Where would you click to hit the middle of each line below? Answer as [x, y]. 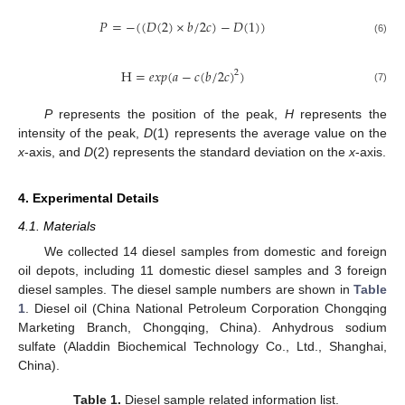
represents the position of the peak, [168, 113]
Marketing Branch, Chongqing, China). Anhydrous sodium [202, 327]
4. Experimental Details [89, 198]
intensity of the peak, [81, 132]
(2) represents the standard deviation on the [221, 151]
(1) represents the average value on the [270, 132]
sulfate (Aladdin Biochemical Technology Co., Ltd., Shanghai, [202, 346]
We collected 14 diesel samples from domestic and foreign [215, 251]
